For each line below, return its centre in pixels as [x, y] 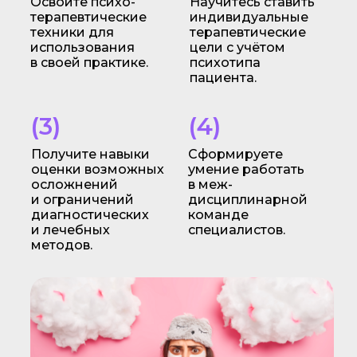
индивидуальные [249, 17]
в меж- [210, 184]
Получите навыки [90, 154]
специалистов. [236, 230]
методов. [61, 245]
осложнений [74, 184]
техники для [72, 32]
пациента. [223, 78]
